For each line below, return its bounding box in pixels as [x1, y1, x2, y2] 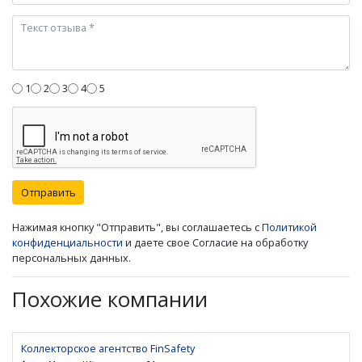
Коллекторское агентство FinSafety [21, 341, 195, 356]
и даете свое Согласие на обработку [123, 235, 308, 250]
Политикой [262, 220, 317, 235]
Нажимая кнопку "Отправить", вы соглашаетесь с [12, 220, 262, 235]
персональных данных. [12, 250, 131, 266]
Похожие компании [12, 285, 208, 314]
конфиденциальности [12, 235, 123, 250]
